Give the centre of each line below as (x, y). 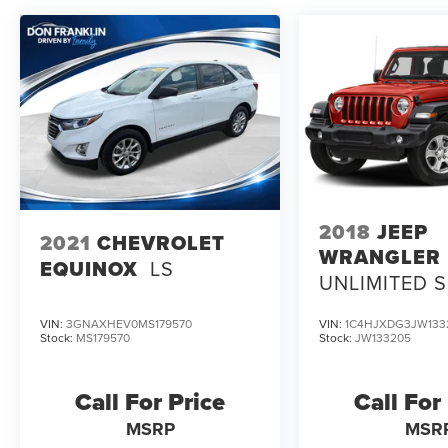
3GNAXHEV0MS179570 (129, 324)
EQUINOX (89, 268)
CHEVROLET (161, 242)
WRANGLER (380, 257)
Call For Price (150, 402)
